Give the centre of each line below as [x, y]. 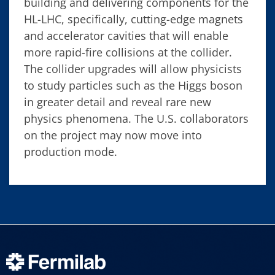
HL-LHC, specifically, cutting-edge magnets [134, 19]
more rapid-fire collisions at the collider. [128, 52]
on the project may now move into [113, 135]
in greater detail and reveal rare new [118, 102]
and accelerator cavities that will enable [126, 36]
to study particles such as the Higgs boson [133, 86]
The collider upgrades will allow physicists [133, 69]
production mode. [71, 152]
